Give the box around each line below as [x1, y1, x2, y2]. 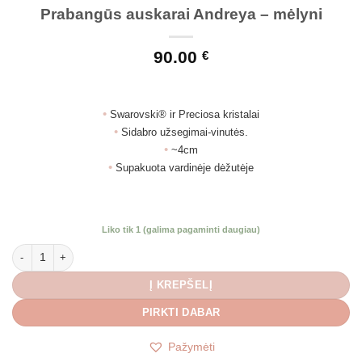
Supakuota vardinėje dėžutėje [116, 161, 254, 174]
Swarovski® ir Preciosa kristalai [110, 107, 259, 120]
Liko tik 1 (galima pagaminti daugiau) [102, 224, 260, 234]
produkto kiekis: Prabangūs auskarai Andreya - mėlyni [11, 244, 262, 256]
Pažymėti [167, 341, 215, 354]
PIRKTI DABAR [141, 306, 221, 319]
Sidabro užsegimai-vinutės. [121, 125, 248, 138]
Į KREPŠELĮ [149, 279, 213, 292]
